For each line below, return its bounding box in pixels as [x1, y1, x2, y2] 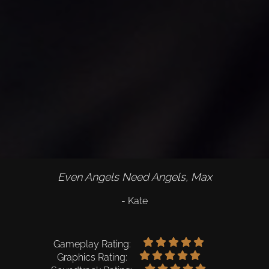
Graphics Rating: [56, 251, 127, 263]
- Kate [121, 195, 148, 207]
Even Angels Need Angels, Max [57, 170, 212, 183]
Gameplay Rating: [53, 238, 131, 250]
